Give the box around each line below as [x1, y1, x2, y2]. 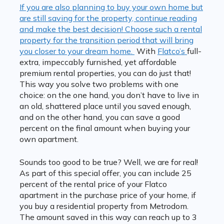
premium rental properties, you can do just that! [19, 68, 191, 78]
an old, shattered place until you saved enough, [19, 101, 191, 111]
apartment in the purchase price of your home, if [19, 190, 196, 200]
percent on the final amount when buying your [19, 123, 190, 133]
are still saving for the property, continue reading [19, 13, 197, 23]
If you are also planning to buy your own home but [19, 2, 203, 12]
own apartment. [19, 134, 78, 144]
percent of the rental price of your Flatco [19, 179, 167, 189]
